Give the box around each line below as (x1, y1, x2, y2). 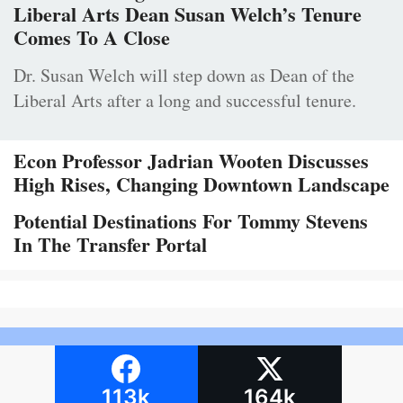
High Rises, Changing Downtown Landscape (13, 168, 390, 199)
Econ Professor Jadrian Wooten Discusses (13, 145, 369, 175)
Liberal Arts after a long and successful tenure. (13, 87, 356, 112)
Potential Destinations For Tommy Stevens (13, 205, 368, 236)
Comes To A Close (13, 22, 170, 52)
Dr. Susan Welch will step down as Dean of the (13, 62, 354, 87)
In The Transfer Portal (13, 228, 207, 259)
